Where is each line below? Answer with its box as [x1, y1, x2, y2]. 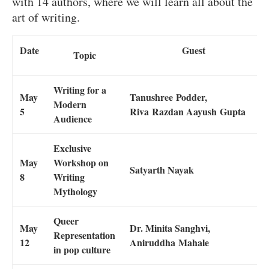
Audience [53, 111, 92, 125]
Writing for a [53, 82, 106, 97]
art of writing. [12, 8, 80, 25]
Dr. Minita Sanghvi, [130, 220, 210, 235]
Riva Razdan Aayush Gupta [130, 104, 246, 118]
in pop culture [53, 242, 110, 256]
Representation [53, 228, 115, 242]
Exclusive [53, 141, 91, 155]
